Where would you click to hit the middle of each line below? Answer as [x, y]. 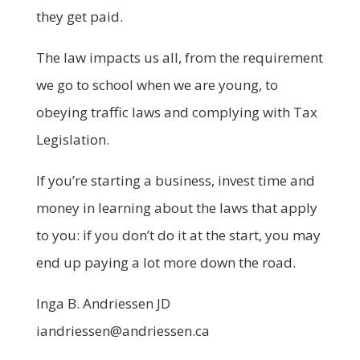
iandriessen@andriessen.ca [123, 330]
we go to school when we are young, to [157, 84]
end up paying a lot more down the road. [166, 262]
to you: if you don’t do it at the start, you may [178, 235]
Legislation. [72, 139]
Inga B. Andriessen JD [103, 303]
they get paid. [79, 16]
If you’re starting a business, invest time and [175, 180]
